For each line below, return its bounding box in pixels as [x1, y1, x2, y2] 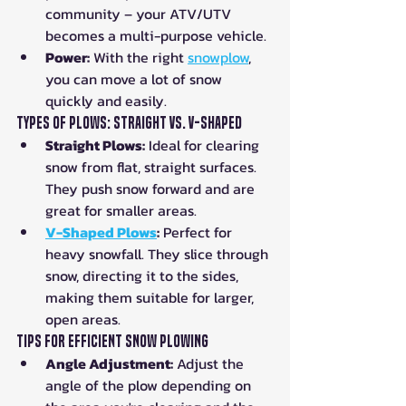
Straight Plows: [45, 134, 145, 157]
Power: [45, 46, 90, 69]
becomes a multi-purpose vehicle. [45, 24, 266, 47]
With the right [90, 46, 188, 69]
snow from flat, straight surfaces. [45, 156, 260, 179]
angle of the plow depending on [45, 374, 255, 397]
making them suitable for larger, [45, 286, 257, 309]
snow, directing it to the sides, [45, 265, 242, 287]
